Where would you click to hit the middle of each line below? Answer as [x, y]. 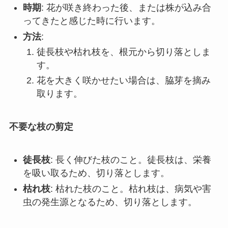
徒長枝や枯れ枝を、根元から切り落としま [123, 52]
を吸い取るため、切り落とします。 [96, 173]
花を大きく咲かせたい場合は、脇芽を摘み [123, 81]
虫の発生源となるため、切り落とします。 [110, 202]
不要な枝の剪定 [41, 127]
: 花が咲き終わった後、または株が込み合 [126, 8]
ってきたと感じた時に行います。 [91, 21]
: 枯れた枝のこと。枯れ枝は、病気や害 [131, 189]
